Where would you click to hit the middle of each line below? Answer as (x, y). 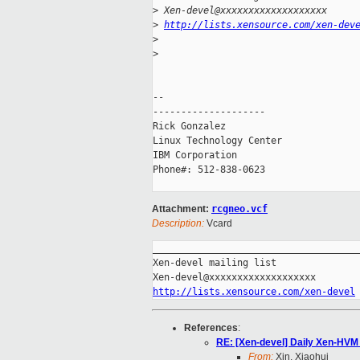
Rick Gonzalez (189, 127)
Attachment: (182, 209)
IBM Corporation (195, 155)
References (211, 328)
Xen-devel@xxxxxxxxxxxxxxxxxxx (243, 11)
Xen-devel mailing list (215, 263)
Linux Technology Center (217, 141)
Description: (178, 224)
